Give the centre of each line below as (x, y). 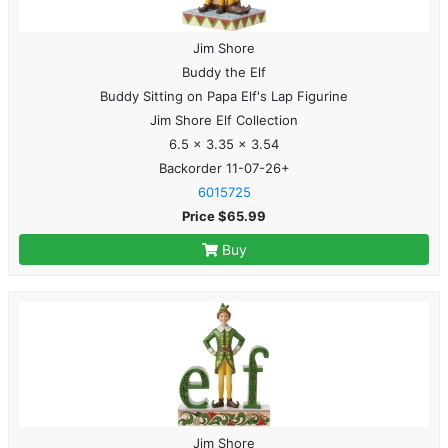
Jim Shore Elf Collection (224, 119)
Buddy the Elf (224, 71)
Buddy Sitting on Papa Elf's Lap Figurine (224, 95)
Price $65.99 (224, 215)
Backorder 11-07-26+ (224, 167)
